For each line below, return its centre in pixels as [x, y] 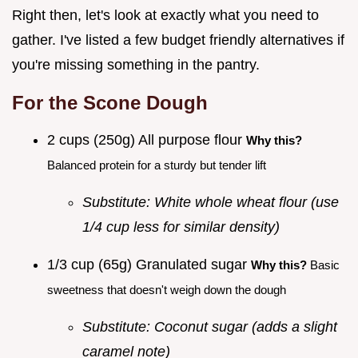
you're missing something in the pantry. [136, 64]
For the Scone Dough [110, 102]
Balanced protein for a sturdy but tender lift [157, 165]
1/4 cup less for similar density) [181, 227]
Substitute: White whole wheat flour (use [211, 202]
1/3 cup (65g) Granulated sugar [149, 264]
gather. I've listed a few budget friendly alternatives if [178, 40]
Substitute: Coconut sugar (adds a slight [210, 326]
